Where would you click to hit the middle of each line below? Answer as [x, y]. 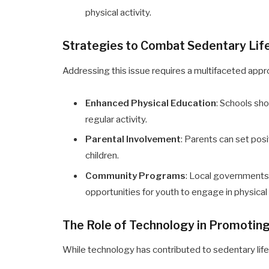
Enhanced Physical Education [151, 103]
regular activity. [116, 119]
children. [102, 156]
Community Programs [136, 176]
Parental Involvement [133, 140]
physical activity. [119, 13]
